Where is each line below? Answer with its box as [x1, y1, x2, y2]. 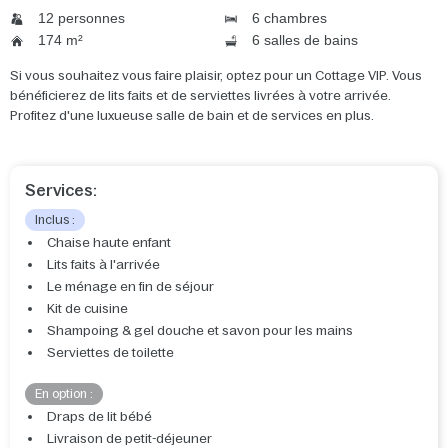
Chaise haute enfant [47, 235, 171, 251]
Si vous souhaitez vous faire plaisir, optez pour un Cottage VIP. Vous [10, 68, 422, 84]
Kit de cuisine [47, 301, 128, 317]
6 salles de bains [248, 32, 358, 49]
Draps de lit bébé [47, 409, 152, 425]
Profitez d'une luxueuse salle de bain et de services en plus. [10, 108, 374, 124]
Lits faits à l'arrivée [47, 257, 160, 273]
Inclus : [35, 213, 75, 228]
